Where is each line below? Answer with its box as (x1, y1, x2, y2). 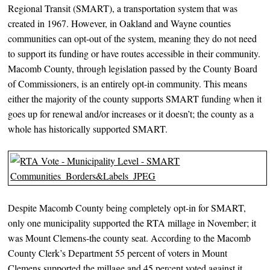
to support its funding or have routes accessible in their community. (8, 46, 261, 60)
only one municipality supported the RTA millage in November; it (8, 216, 257, 229)
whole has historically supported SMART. (8, 122, 168, 135)
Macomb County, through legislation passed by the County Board (8, 61, 258, 75)
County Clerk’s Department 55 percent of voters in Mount (8, 246, 228, 259)
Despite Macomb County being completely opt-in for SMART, (8, 201, 246, 214)
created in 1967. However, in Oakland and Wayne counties (8, 16, 231, 30)
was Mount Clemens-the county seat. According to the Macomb (8, 231, 251, 244)
